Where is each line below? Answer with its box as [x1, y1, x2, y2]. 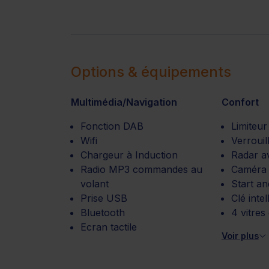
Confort [221, 95, 259, 108]
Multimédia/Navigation [71, 95, 177, 108]
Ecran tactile [80, 220, 137, 233]
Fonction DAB [80, 119, 144, 132]
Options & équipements [71, 62, 231, 80]
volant [80, 177, 109, 190]
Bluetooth [80, 206, 125, 219]
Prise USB [80, 192, 127, 204]
